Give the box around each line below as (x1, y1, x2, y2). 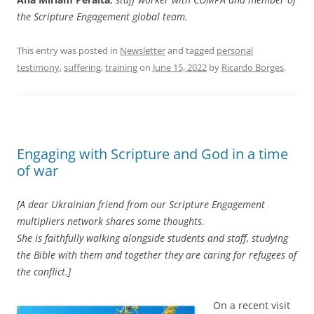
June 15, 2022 (153, 60, 207, 74)
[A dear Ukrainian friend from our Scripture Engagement (17, 197, 265, 211)
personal (217, 43, 253, 57)
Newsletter (120, 43, 165, 57)
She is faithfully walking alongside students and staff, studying (17, 231, 288, 245)
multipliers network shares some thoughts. (17, 214, 205, 228)
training (105, 60, 137, 74)
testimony (17, 60, 60, 74)
